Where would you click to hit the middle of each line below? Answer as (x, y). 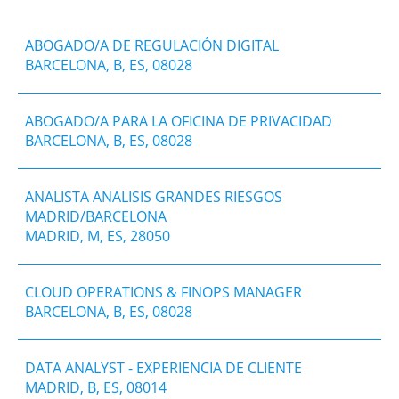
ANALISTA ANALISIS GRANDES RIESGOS (154, 196)
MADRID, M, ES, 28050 (98, 236)
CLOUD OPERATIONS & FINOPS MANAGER (163, 292)
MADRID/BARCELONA (96, 216)
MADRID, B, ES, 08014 (96, 387)
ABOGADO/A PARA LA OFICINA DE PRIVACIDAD (179, 121)
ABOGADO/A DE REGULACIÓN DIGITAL (152, 45)
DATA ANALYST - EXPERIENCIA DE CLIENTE (163, 367)
